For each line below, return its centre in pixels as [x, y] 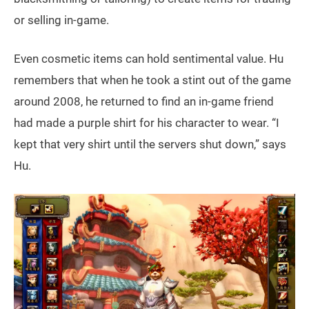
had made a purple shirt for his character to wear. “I [147, 122]
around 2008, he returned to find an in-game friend [144, 101]
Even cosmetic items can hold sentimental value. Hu [149, 58]
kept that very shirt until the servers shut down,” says [150, 144]
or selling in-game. [61, 20]
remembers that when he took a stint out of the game [152, 80]
